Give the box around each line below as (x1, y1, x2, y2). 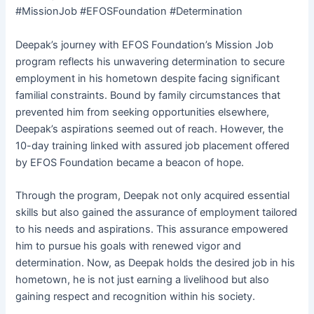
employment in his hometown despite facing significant (15, 71, 280, 85)
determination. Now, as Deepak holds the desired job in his (15, 257, 296, 270)
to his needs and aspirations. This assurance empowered (15, 223, 289, 236)
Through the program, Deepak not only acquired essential (15, 189, 290, 203)
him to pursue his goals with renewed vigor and (15, 240, 242, 253)
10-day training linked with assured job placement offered (15, 139, 290, 152)
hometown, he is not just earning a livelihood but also (15, 273, 270, 287)
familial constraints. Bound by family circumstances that (15, 88, 281, 102)
